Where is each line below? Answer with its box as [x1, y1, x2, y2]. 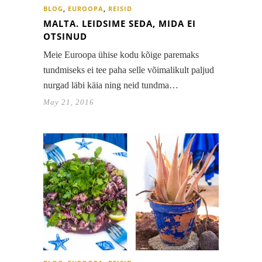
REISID [108, 4, 132, 13]
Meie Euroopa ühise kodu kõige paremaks [43, 50, 199, 60]
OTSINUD [43, 30, 87, 43]
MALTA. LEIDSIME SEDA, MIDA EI [43, 18, 196, 30]
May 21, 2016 [43, 98, 94, 107]
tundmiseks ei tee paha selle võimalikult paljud [43, 65, 214, 75]
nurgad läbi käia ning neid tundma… [43, 80, 178, 91]
